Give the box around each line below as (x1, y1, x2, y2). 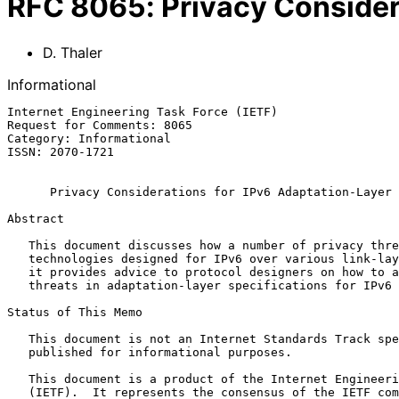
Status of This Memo (7, 305, 142, 319)
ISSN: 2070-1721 (7, 144, 114, 159)
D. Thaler (43, 43, 102, 61)
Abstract (7, 211, 64, 225)
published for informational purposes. (7, 345, 28, 359)
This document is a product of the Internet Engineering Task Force (7, 371, 28, 386)
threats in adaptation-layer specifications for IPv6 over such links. (7, 278, 28, 292)
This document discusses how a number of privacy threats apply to (7, 238, 28, 252)
